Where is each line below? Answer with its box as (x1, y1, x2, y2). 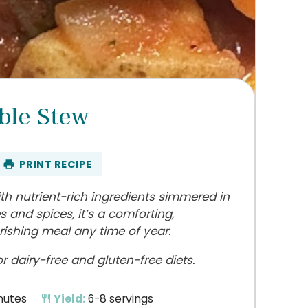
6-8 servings (87, 290, 153, 307)
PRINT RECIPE (19, 157, 92, 171)
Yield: (51, 290, 85, 307)
